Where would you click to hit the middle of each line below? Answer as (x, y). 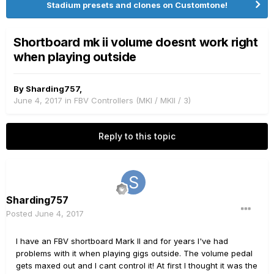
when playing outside (75, 57)
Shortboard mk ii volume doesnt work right (136, 42)
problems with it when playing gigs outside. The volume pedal (134, 253)
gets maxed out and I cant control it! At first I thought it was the (137, 265)
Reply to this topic (137, 136)
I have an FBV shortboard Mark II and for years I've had (122, 241)
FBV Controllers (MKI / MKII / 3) (132, 100)
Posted (20, 213)
